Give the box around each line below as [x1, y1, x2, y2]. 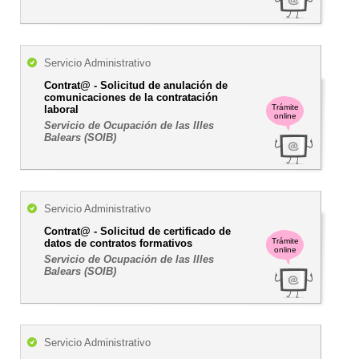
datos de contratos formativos [44, 237, 192, 249]
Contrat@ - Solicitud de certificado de [44, 225, 231, 237]
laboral [44, 103, 79, 115]
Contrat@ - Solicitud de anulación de [44, 79, 228, 91]
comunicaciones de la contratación [44, 91, 218, 103]
